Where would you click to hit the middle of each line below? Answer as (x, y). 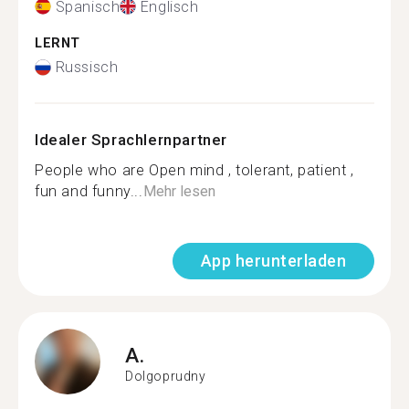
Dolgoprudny (166, 376)
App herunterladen (273, 261)
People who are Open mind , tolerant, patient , (194, 170)
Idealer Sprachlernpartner (131, 140)
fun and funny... (89, 191)
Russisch (87, 67)
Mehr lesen (179, 191)
